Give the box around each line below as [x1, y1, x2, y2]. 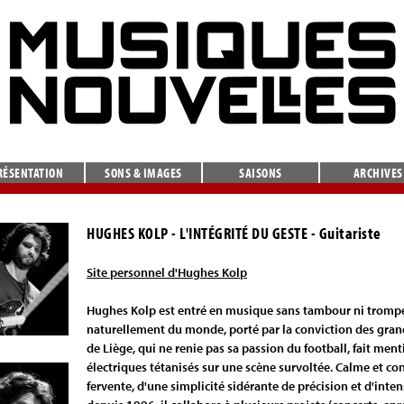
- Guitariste [308, 223, 381, 243]
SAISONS [239, 164, 282, 181]
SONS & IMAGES [105, 164, 182, 181]
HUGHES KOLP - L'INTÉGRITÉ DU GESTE [87, 223, 308, 243]
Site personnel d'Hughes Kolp [87, 264, 247, 280]
